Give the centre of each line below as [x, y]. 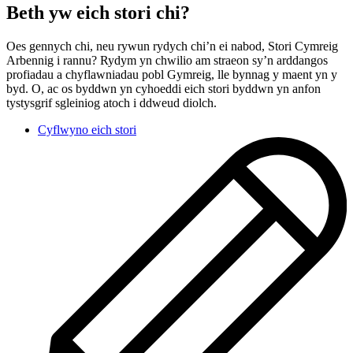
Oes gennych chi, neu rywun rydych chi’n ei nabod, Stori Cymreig [172, 46]
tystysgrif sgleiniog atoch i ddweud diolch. [111, 103]
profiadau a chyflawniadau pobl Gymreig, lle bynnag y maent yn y [172, 75]
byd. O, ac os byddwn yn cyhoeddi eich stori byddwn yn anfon [163, 89]
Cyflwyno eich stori [87, 130]
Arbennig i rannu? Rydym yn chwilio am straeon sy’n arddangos [167, 61]
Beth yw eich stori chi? [98, 13]
